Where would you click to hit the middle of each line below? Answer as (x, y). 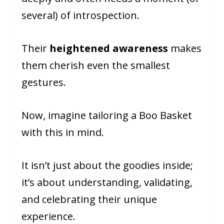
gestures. (43, 82)
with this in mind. (62, 132)
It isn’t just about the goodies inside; (107, 165)
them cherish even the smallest (95, 65)
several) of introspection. (80, 15)
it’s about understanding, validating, (107, 182)
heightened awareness (108, 48)
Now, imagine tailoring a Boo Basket (106, 115)
